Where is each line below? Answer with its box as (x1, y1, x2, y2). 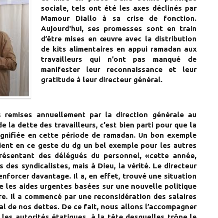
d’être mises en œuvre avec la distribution (41, 35, 197, 43)
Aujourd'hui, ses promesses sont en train (41, 24, 197, 33)
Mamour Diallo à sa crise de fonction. (41, 14, 197, 23)
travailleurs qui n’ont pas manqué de (41, 55, 197, 64)
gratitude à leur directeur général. (41, 75, 163, 84)
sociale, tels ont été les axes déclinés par (41, 4, 197, 13)
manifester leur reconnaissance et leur (41, 65, 197, 74)
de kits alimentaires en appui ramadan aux (41, 45, 197, 54)
